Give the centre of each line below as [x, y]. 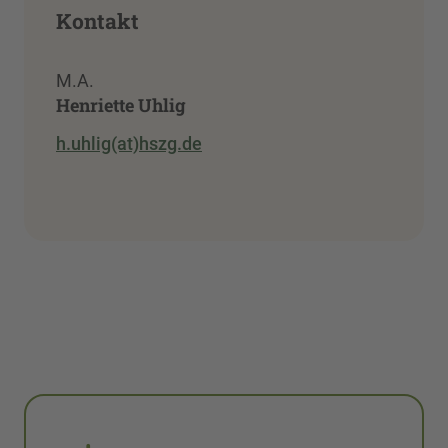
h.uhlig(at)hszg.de [129, 143]
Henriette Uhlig [121, 105]
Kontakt [97, 21]
